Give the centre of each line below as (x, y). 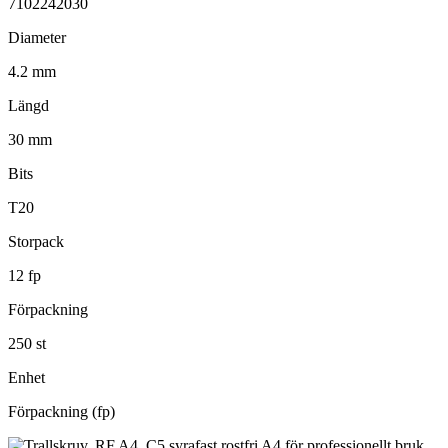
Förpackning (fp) (61, 411)
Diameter (37, 37)
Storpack (36, 241)
